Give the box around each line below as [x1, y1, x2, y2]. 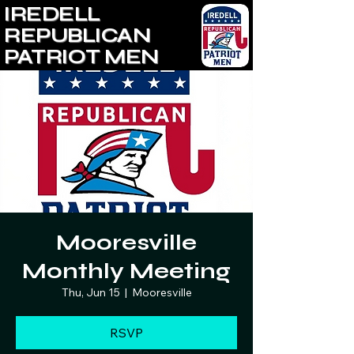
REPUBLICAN [4, 24, 150, 47]
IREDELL [4, 2, 100, 26]
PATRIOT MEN [4, 45, 159, 69]
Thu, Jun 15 [61, 285, 120, 299]
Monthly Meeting [22, 258, 231, 284]
